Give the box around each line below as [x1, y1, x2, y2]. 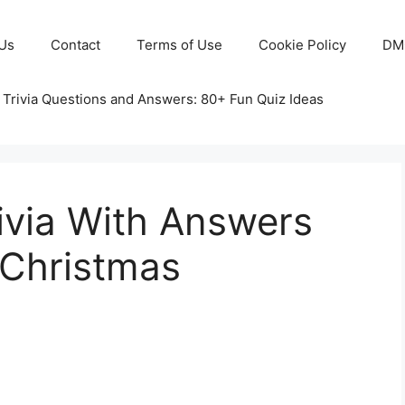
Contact [50, 36, 100, 53]
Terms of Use [136, 36, 222, 53]
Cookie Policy [258, 36, 346, 53]
